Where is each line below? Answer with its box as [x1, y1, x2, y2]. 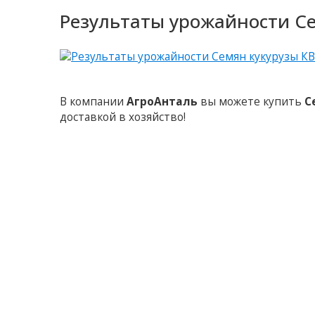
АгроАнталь [127, 94, 198, 110]
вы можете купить [198, 94, 305, 110]
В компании [60, 94, 127, 110]
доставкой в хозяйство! [60, 110, 186, 125]
